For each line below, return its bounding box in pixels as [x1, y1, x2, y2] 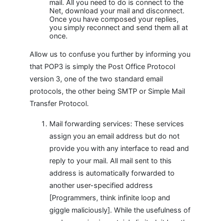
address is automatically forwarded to [49, 169, 175, 177]
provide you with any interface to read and [49, 144, 189, 152]
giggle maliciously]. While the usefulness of [49, 206, 190, 214]
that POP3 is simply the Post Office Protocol [30, 62, 175, 71]
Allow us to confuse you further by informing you [30, 50, 190, 58]
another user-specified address [49, 181, 153, 189]
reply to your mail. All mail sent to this [49, 156, 172, 165]
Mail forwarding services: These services [49, 119, 184, 128]
